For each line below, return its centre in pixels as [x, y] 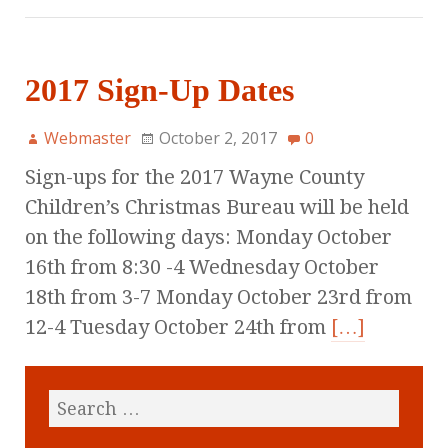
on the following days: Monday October [208, 237]
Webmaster [87, 138]
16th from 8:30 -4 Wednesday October [202, 267]
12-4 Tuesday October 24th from [178, 327]
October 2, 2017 [218, 138]
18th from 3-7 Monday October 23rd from [218, 297]
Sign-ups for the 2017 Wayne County [194, 177]
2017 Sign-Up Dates [159, 90]
